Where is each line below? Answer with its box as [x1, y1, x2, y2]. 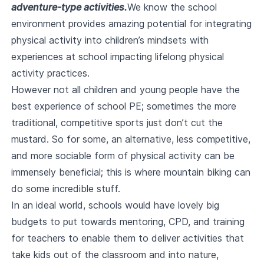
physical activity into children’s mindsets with [11, 34, 209, 46]
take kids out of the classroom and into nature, [11, 249, 219, 260]
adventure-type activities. [11, 1, 127, 13]
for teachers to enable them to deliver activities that [11, 232, 244, 244]
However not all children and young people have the [11, 84, 240, 95]
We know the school [127, 1, 217, 13]
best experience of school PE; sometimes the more [11, 100, 236, 112]
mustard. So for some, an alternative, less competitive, [11, 133, 250, 145]
